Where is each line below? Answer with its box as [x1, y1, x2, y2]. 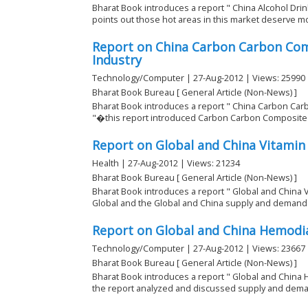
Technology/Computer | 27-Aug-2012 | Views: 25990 [92, 71, 305, 85]
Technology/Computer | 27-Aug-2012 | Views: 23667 [92, 242, 305, 255]
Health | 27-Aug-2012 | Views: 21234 [92, 157, 240, 170]
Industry [92, 52, 142, 69]
